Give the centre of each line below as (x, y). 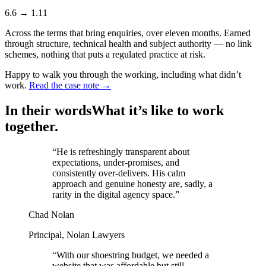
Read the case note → (70, 85)
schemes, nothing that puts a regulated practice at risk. (105, 55)
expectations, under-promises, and (116, 163)
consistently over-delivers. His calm (119, 173)
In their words (48, 111)
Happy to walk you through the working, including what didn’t (123, 75)
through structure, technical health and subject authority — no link (128, 44)
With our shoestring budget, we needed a (133, 255)
